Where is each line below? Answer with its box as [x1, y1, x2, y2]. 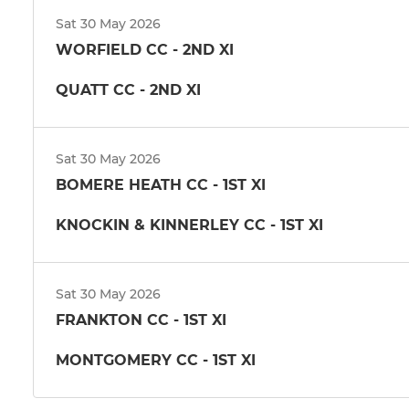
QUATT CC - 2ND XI [56, 80, 201, 99]
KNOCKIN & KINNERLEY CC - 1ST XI [56, 215, 323, 234]
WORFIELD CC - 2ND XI [56, 40, 234, 58]
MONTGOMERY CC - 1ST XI [56, 351, 256, 369]
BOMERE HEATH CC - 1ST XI [56, 175, 266, 194]
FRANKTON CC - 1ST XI [56, 310, 226, 329]
